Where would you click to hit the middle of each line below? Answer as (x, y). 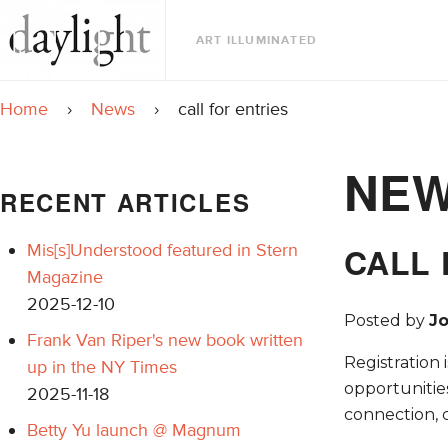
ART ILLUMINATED (256, 41)
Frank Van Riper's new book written (165, 339)
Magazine (65, 276)
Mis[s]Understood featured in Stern (162, 249)
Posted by (386, 321)
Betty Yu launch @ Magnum (134, 429)
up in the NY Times (102, 366)
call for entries (233, 109)
